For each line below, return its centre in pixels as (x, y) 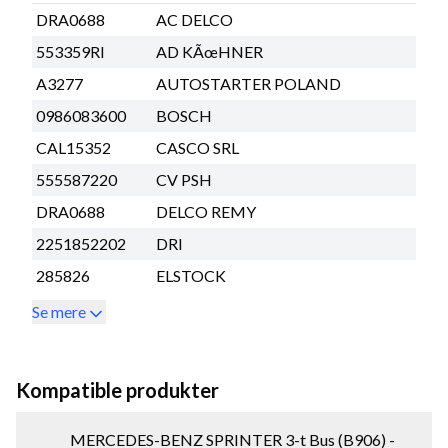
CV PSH (184, 179)
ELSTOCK (191, 275)
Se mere (59, 311)
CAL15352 (73, 147)
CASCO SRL (197, 147)
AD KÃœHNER (209, 51)
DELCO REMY (206, 211)
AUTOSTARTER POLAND (248, 83)
